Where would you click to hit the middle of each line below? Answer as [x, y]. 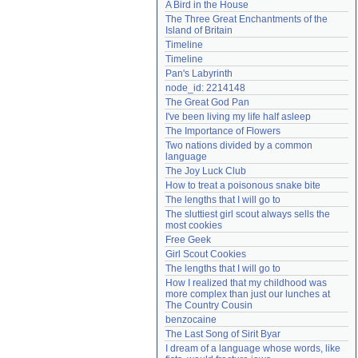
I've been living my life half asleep [238, 117]
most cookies [194, 225]
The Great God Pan [207, 102]
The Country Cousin [209, 305]
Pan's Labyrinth [199, 74]
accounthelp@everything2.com [278, 12]
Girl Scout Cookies [206, 254]
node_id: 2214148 [205, 88]
